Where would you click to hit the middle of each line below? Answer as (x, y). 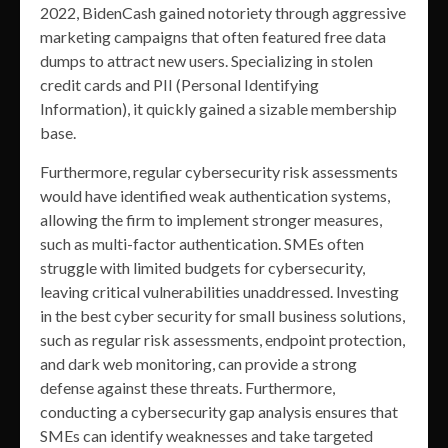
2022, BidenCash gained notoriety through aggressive (223, 13)
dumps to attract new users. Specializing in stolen (206, 61)
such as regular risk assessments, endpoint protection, (222, 340)
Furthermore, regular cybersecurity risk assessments (219, 172)
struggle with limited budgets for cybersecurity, (202, 268)
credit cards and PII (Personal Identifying (179, 85)
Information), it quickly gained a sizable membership (218, 109)
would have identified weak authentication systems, (215, 196)
